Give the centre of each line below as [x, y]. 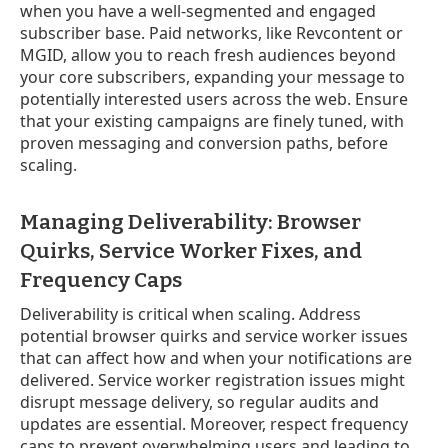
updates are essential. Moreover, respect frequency [214, 423]
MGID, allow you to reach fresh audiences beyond [208, 54]
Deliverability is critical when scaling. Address [190, 313]
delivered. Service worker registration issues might [212, 379]
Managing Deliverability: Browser [190, 221]
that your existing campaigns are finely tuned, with [212, 120]
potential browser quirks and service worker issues [214, 335]
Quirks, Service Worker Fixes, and [191, 250]
